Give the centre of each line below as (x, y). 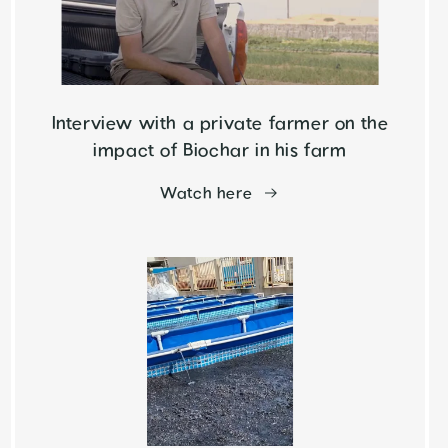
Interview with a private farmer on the (220, 124)
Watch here (206, 193)
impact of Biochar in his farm (220, 151)
